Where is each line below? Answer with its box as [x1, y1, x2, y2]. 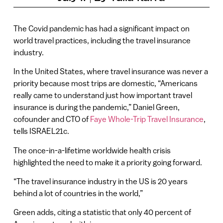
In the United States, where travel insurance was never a [13, 67, 208, 76]
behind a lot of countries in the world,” [13, 188, 144, 198]
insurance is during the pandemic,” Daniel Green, [13, 103, 180, 112]
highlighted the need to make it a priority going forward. [13, 157, 202, 167]
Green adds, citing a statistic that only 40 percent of [13, 208, 191, 217]
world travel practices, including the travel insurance [13, 35, 191, 45]
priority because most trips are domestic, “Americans [13, 79, 198, 88]
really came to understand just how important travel [13, 91, 192, 100]
